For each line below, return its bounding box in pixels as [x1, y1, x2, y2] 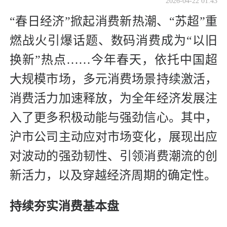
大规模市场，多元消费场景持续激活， [10, 72, 217, 86]
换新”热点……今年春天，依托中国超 [10, 53, 217, 67]
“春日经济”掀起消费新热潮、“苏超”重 [10, 15, 217, 28]
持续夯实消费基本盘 [10, 200, 119, 213]
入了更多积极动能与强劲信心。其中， [10, 111, 217, 125]
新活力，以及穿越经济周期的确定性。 [10, 169, 216, 182]
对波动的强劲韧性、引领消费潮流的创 [10, 149, 217, 163]
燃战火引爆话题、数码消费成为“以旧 [10, 34, 217, 48]
